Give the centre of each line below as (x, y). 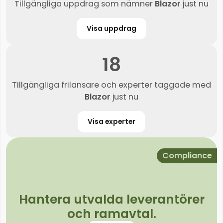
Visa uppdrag (111, 29)
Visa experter (111, 121)
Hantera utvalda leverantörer (111, 200)
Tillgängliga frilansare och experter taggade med (111, 85)
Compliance (187, 156)
